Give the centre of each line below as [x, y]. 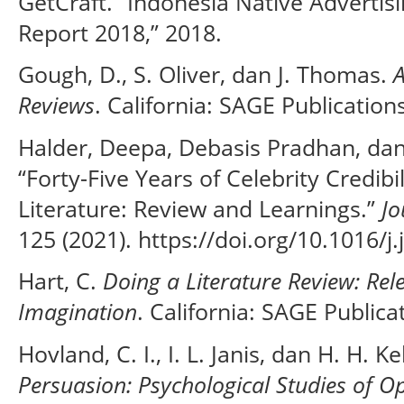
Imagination [78, 312]
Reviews [56, 105]
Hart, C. [60, 281]
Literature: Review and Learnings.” [200, 208]
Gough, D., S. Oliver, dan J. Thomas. [206, 74]
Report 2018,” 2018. [120, 32]
